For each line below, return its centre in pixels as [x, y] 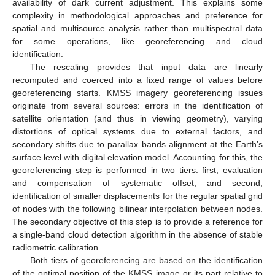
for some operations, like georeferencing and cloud [137, 41]
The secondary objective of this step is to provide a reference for [137, 222]
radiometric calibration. [56, 248]
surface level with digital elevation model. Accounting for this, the [137, 157]
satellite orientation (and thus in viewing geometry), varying [137, 119]
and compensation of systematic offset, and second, [137, 183]
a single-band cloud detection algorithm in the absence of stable [137, 235]
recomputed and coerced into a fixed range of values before [137, 80]
